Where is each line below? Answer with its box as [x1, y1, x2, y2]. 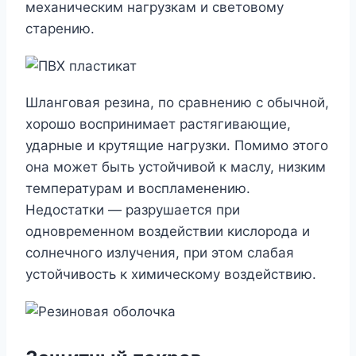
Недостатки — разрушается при [25, 202, 240, 219]
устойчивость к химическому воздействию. [25, 266, 316, 283]
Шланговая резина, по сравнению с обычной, [25, 95, 329, 111]
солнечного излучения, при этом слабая [25, 245, 294, 261]
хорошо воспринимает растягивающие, [25, 116, 291, 133]
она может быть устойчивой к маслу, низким [25, 159, 326, 176]
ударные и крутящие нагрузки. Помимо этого [25, 137, 328, 154]
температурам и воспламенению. [25, 180, 250, 197]
